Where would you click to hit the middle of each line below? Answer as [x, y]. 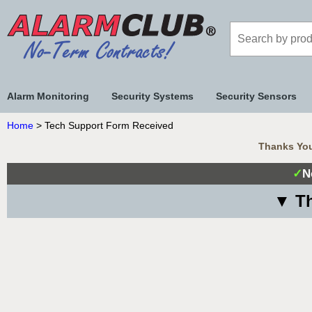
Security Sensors [256, 96]
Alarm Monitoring [48, 96]
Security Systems [153, 96]
